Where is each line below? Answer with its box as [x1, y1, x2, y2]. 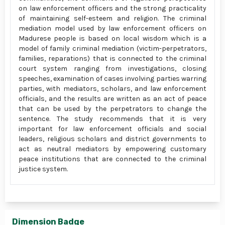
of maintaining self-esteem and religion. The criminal [19, 14, 206, 23]
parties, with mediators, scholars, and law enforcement [19, 84, 206, 93]
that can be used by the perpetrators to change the [19, 104, 206, 113]
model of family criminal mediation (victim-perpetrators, [19, 44, 206, 53]
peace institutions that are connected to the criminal [19, 154, 206, 163]
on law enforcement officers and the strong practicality [19, 4, 206, 13]
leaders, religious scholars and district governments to [19, 134, 206, 143]
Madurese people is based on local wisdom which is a [19, 34, 206, 43]
